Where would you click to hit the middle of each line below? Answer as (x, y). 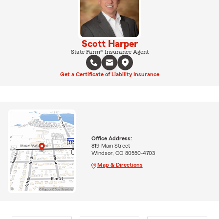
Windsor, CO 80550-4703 (123, 153)
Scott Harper (109, 44)
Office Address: (111, 138)
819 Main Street (110, 145)
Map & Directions (120, 164)
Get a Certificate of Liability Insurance (109, 74)
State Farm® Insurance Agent (109, 52)
